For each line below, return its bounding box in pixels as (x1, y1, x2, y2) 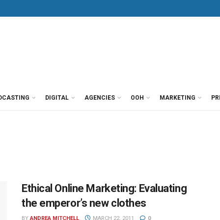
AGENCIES (84, 94, 115, 101)
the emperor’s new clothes (22, 197, 146, 209)
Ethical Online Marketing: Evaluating (22, 182, 187, 194)
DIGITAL (45, 94, 69, 101)
